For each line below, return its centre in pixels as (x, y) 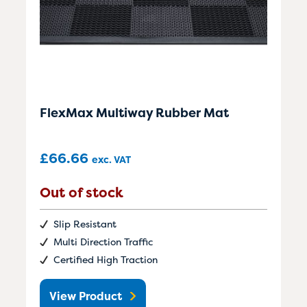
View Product (86, 296)
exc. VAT (111, 159)
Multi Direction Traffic (103, 241)
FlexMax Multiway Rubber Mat (134, 112)
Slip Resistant (85, 223)
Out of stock (82, 192)
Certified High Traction (106, 259)
